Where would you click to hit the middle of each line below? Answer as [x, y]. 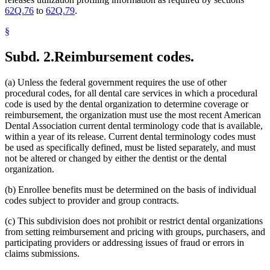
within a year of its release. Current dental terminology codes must [130, 137]
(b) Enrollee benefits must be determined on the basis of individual [130, 190]
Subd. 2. [30, 57]
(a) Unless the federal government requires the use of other [116, 83]
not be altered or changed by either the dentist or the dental [116, 159]
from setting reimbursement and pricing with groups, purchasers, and [135, 232]
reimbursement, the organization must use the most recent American [133, 115]
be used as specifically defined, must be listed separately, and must [130, 148]
